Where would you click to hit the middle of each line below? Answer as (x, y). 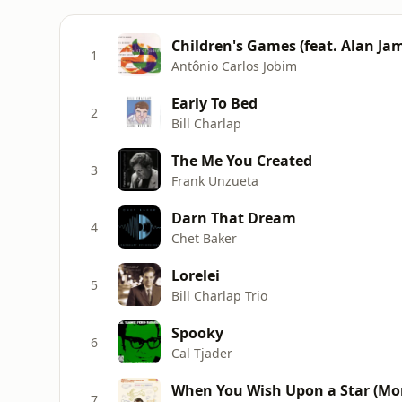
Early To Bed (214, 103)
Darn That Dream (234, 218)
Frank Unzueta (215, 180)
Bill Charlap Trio (219, 295)
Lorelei (196, 275)
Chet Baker (204, 238)
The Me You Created (242, 160)
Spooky (197, 332)
